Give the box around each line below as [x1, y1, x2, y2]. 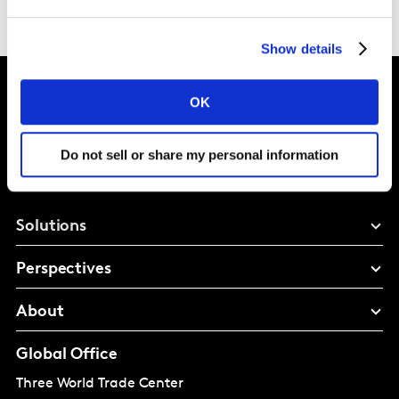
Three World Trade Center [16, 377, 184, 391]
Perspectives [16, 261, 111, 278]
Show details [261, 40, 343, 56]
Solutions [16, 218, 87, 235]
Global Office [16, 346, 118, 363]
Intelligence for [18, 116, 218, 144]
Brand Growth [18, 150, 209, 178]
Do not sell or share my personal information [61, 146, 338, 162]
